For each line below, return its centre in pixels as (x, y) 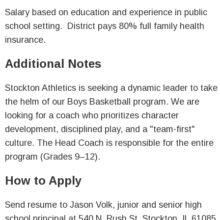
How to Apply (43, 180)
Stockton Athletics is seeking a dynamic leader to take (111, 88)
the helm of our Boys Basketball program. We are (102, 102)
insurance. (25, 40)
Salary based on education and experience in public (106, 12)
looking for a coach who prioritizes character (92, 115)
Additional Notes (53, 64)
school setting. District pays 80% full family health (105, 26)
